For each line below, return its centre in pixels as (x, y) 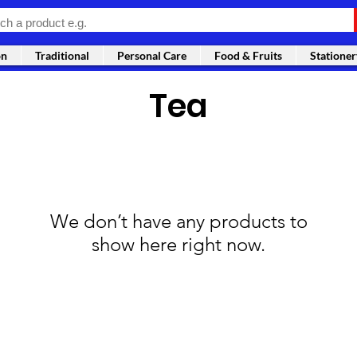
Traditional (62, 56)
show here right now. (178, 245)
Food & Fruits (248, 56)
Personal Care (152, 56)
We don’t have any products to (178, 222)
